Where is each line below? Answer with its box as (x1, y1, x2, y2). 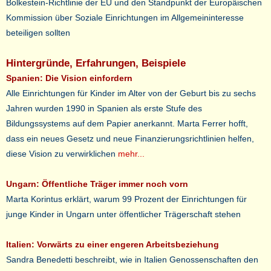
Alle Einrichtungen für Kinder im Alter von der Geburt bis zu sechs (6, 88, 256, 98)
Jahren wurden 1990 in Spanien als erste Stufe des (6, 103, 202, 113)
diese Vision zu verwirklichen (6, 149, 118, 158)
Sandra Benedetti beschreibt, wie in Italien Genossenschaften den (6, 255, 258, 264)
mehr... (118, 149, 145, 158)
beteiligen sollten (6, 28, 70, 38)
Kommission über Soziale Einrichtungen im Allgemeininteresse (6, 13, 244, 22)
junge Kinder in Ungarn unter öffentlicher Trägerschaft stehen (6, 209, 241, 219)
